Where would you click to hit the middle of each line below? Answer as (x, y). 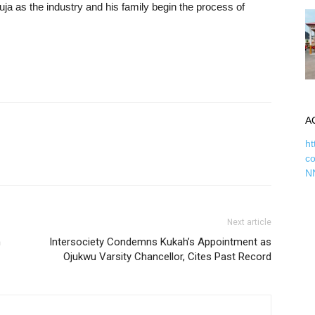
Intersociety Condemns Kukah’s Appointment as (160, 242)
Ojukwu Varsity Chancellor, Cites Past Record (167, 257)
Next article (249, 222)
